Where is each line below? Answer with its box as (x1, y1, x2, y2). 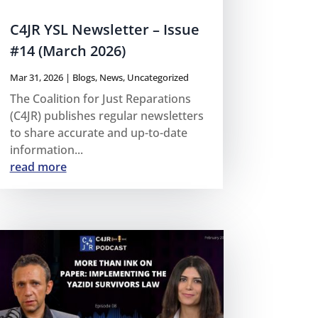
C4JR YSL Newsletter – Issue (9, 20, 199, 40)
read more (9, 159, 67, 175)
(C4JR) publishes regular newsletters (9, 108, 204, 124)
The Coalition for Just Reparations (9, 91, 191, 107)
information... (9, 142, 83, 158)
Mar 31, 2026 (9, 71, 63, 84)
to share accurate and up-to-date (9, 125, 187, 141)
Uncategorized (126, 71, 189, 84)
